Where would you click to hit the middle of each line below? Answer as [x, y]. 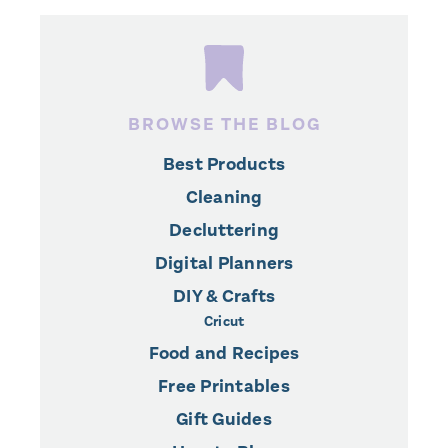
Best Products [224, 164]
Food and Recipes [224, 353]
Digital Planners [224, 263]
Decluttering [224, 230]
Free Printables [224, 386]
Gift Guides [224, 419]
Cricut [224, 322]
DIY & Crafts [224, 296]
